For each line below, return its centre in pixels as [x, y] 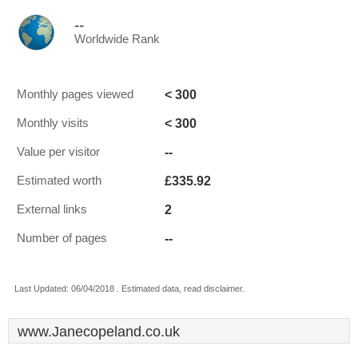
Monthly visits [53, 123]
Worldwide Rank [117, 39]
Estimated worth [59, 181]
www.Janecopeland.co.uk [99, 332]
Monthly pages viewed [75, 94]
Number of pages [62, 238]
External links [52, 209]
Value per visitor [58, 152]
